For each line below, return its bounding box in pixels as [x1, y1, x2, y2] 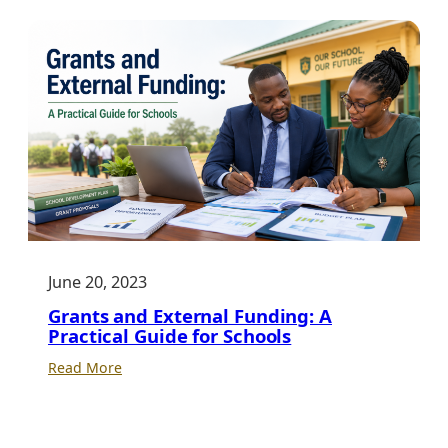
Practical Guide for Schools [48, 322, 292, 348]
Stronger [121, 19, 181, 39]
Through [121, 67, 180, 87]
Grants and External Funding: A [48, 302, 332, 328]
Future [121, 43, 165, 63]
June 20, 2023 [48, 270, 147, 293]
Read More [48, 357, 122, 377]
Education [121, 91, 189, 111]
